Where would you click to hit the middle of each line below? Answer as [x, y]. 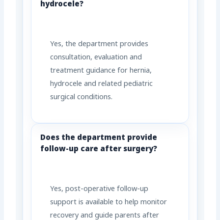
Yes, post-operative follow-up [99, 190]
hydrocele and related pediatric [102, 84]
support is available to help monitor [109, 203]
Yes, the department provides [99, 45]
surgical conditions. [82, 98]
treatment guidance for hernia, [101, 71]
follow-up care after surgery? [99, 150]
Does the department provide [99, 138]
